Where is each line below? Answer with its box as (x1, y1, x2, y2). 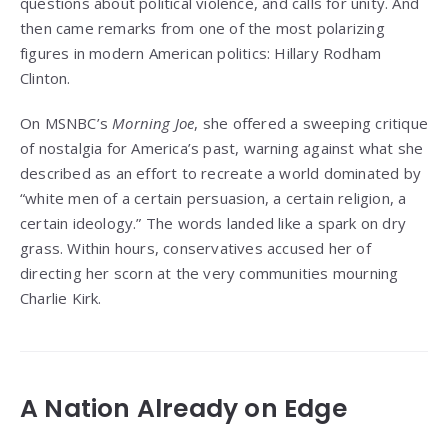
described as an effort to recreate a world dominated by (20, 163, 422, 184)
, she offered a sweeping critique (194, 113, 429, 134)
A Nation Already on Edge (20, 391, 347, 427)
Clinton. (20, 68, 71, 89)
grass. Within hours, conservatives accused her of (20, 238, 371, 259)
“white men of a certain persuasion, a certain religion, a (20, 188, 407, 209)
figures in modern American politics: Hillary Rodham (20, 43, 382, 64)
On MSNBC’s (20, 113, 113, 134)
